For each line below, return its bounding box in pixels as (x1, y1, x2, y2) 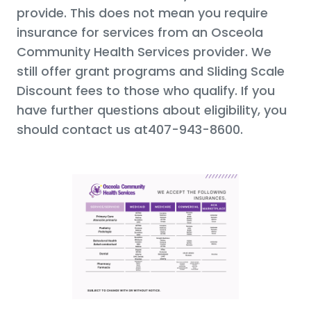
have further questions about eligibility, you (17, 101, 287, 119)
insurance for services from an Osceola (17, 23, 263, 41)
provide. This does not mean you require (17, 3, 268, 22)
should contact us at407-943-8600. (17, 120, 243, 138)
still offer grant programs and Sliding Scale (17, 62, 285, 80)
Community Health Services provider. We (17, 42, 271, 60)
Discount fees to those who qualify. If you (17, 81, 275, 99)
